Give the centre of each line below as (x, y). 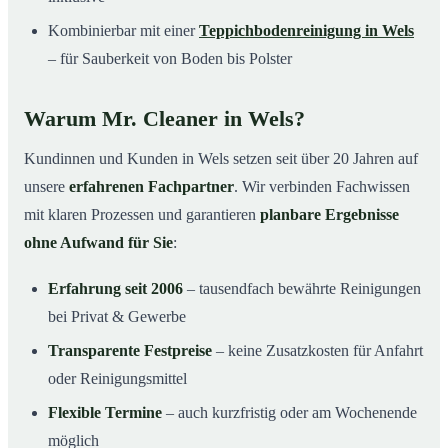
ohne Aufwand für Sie (98, 242)
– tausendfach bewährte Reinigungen (302, 288)
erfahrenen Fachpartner (151, 186)
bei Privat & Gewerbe (117, 316)
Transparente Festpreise (130, 350)
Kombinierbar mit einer (123, 30)
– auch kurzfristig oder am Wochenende (289, 412)
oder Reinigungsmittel (117, 378)
